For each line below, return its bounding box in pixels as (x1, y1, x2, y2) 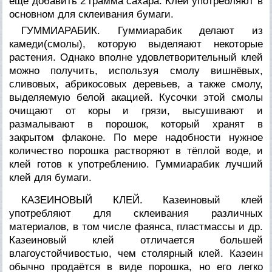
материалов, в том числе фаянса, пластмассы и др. (9, 220, 263, 233)
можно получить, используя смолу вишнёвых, (9, 64, 263, 76)
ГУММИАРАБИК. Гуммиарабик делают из (21, 24, 263, 36)
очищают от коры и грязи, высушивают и (9, 104, 263, 117)
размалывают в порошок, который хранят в (9, 118, 263, 130)
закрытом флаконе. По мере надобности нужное (9, 131, 263, 143)
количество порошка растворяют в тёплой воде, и (9, 144, 263, 157)
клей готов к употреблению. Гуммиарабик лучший (9, 158, 263, 170)
